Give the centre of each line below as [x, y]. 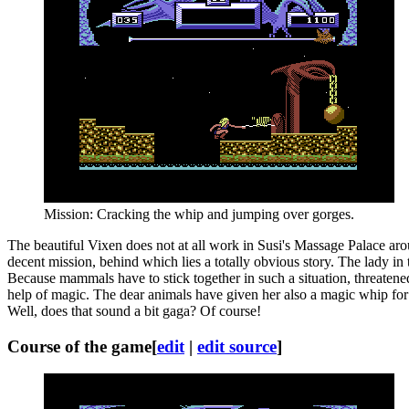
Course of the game [79, 346]
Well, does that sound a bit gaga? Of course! [134, 310]
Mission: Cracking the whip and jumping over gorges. [199, 214]
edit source [237, 346]
